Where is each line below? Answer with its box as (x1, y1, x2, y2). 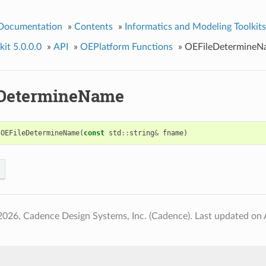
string (129, 128, 154, 137)
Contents (74, 21, 113, 31)
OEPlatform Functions (80, 42, 173, 52)
